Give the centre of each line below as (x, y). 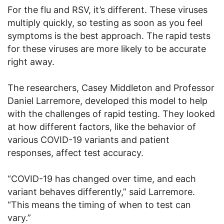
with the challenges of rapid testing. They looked (111, 113)
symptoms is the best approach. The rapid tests (109, 35)
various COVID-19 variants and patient (88, 139)
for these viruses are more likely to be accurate (107, 48)
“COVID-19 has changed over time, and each (102, 178)
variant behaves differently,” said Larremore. (101, 191)
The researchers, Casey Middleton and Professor (111, 87)
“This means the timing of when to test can (99, 204)
